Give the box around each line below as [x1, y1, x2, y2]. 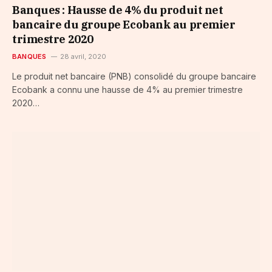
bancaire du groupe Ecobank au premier [12, 17, 236, 32]
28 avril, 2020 [59, 52, 106, 61]
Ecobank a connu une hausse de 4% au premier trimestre [12, 84, 243, 95]
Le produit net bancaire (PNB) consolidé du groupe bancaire [12, 70, 256, 81]
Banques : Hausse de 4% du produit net [12, 2, 223, 17]
